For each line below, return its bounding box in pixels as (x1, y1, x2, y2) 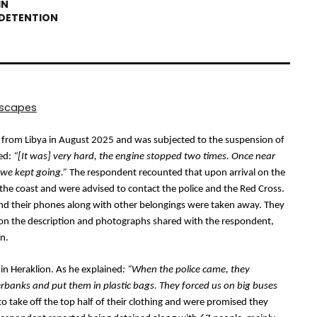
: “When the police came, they (122, 265, 250, 275)
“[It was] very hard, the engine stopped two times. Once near (13, 151, 275, 162)
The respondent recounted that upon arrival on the (67, 168, 285, 178)
